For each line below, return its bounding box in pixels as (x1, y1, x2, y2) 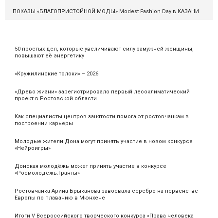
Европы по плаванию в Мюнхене (15, 195, 105, 201)
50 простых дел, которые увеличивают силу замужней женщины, (15, 46, 194, 53)
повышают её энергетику (15, 53, 84, 59)
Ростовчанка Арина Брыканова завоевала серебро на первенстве (15, 188, 198, 195)
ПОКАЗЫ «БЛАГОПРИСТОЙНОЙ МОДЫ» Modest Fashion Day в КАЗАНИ (13, 8, 199, 15)
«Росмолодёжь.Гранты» (15, 170, 80, 177)
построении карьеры (15, 120, 73, 127)
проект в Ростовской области (15, 95, 97, 102)
